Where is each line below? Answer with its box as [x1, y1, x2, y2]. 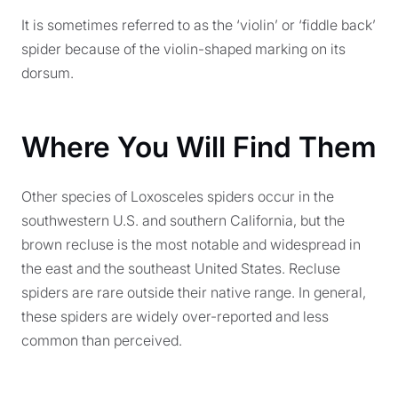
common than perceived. [21, 331, 182, 349]
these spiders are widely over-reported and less [21, 307, 329, 325]
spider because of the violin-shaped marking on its [21, 40, 346, 58]
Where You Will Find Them [21, 130, 377, 164]
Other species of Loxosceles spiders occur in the [21, 187, 334, 205]
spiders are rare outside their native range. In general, [21, 283, 366, 301]
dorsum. [21, 64, 74, 82]
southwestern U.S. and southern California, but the [21, 211, 345, 229]
